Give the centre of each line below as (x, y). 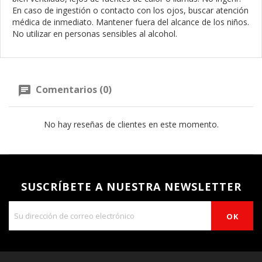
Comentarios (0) (73, 89)
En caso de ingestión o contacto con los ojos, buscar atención (130, 10)
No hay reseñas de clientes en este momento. (131, 124)
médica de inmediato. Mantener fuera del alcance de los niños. (131, 22)
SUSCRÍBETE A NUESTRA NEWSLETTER (131, 186)
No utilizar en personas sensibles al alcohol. (95, 34)
